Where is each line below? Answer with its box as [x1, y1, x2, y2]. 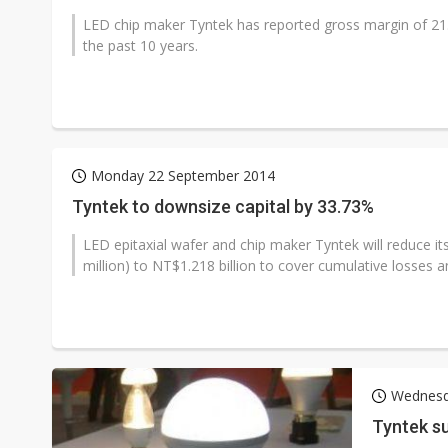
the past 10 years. [83, 36, 198, 55]
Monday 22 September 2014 [91, 166, 275, 185]
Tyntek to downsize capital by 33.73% [72, 196, 374, 217]
